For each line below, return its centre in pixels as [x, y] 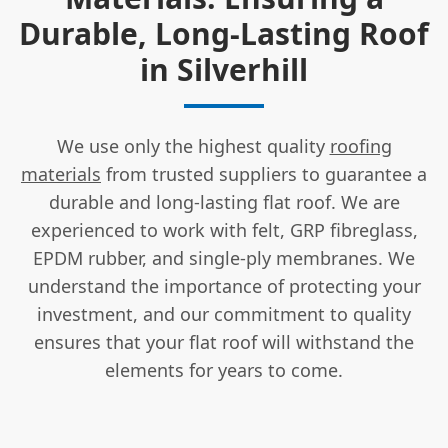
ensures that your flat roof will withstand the [224, 341]
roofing [360, 145]
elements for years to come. [224, 369]
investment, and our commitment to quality [224, 313]
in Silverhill [224, 69]
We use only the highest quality [193, 145]
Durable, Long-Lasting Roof [224, 33]
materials [61, 173]
